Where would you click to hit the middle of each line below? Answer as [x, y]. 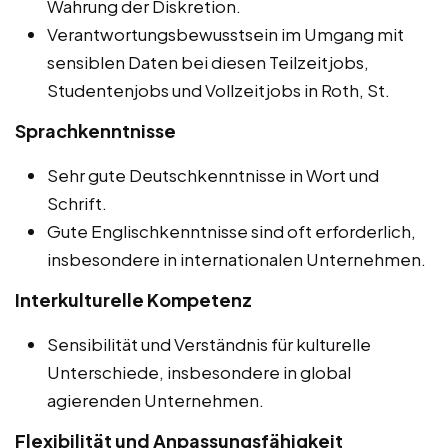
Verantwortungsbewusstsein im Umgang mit [225, 33]
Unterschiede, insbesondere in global [199, 371]
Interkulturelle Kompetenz [133, 299]
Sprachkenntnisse [95, 130]
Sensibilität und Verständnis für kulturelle [209, 343]
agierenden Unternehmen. [155, 399]
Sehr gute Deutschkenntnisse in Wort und [213, 174]
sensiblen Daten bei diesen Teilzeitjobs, [208, 61]
